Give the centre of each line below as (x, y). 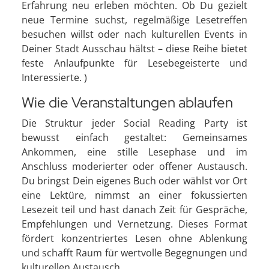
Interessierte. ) (54, 77)
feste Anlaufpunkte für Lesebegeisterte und (134, 63)
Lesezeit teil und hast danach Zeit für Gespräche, (134, 209)
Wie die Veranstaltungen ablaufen (127, 102)
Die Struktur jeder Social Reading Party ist (134, 123)
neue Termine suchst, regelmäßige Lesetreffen (134, 20)
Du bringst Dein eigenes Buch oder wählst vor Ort (134, 180)
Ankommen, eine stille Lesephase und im (134, 152)
